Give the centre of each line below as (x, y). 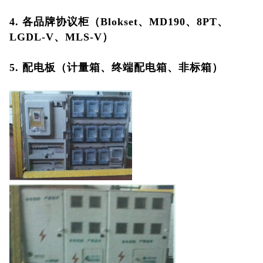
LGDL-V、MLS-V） (61, 37)
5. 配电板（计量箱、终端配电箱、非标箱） (116, 68)
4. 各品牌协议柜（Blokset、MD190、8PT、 (119, 22)
